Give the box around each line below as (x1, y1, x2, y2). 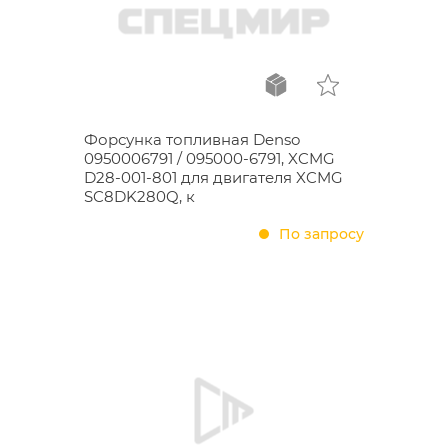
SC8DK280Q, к (84, 187, 195, 206)
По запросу (279, 225, 364, 243)
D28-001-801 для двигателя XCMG (84, 168, 343, 187)
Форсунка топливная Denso (84, 130, 300, 149)
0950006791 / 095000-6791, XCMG (84, 149, 335, 168)
